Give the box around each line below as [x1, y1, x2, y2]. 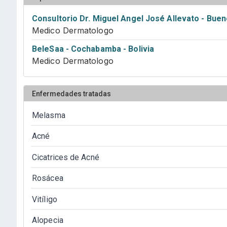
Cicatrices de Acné [32, 152, 99, 162]
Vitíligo [32, 194, 57, 204]
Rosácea [32, 173, 63, 183]
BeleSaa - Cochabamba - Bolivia [32, 44, 154, 54]
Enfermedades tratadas [32, 89, 111, 98]
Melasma [32, 110, 65, 120]
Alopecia [32, 215, 63, 225]
